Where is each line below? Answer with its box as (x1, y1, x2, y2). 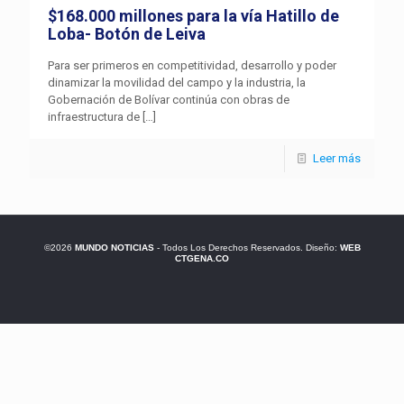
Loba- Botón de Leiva (48, 24, 206, 44)
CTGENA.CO (175, 253, 229, 264)
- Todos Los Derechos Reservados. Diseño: (153, 243, 340, 253)
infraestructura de (48, 110, 140, 124)
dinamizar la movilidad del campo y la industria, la (48, 76, 306, 90)
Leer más (313, 151, 361, 166)
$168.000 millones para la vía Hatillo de (48, 6, 339, 26)
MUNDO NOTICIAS (74, 243, 154, 253)
